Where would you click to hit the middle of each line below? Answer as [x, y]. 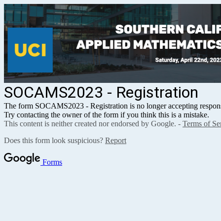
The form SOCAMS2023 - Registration [66, 106]
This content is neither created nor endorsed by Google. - [93, 124]
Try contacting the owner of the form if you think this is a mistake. [107, 115]
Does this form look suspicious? [55, 140]
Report [116, 140]
